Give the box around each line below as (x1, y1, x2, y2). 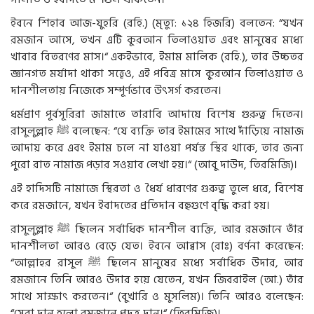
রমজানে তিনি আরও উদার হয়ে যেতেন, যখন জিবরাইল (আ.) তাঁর (11, 270, 303, 289)
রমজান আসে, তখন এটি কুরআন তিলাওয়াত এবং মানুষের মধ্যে (11, 30, 303, 49)
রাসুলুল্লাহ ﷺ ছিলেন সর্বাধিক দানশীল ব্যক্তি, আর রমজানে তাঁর (11, 219, 58, 238)
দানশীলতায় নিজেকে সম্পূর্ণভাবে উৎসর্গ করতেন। (11, 81, 221, 100)
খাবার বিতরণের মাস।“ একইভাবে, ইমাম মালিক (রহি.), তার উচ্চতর (11, 47, 303, 66)
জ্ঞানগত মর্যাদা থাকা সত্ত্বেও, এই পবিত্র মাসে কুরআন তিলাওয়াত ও (11, 64, 303, 83)
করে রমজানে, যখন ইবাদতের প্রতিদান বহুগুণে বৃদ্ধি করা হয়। (11, 196, 270, 214)
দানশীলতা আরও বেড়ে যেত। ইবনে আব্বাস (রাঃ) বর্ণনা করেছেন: (11, 236, 303, 255)
